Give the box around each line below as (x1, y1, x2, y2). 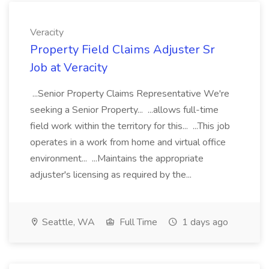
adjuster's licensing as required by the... (30, 168, 194, 181)
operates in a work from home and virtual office (30, 136, 226, 149)
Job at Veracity (30, 59, 107, 76)
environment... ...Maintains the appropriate (30, 152, 204, 165)
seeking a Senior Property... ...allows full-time (30, 103, 219, 116)
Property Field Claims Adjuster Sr (30, 41, 215, 58)
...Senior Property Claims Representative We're (30, 87, 229, 100)
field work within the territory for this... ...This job (30, 119, 230, 133)
